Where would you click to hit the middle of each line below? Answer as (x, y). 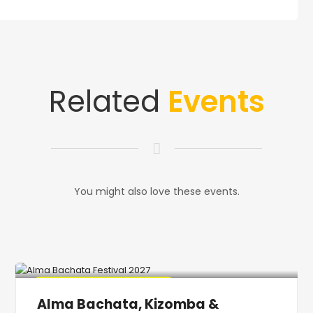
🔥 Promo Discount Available (104, 288)
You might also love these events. (156, 191)
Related (108, 101)
